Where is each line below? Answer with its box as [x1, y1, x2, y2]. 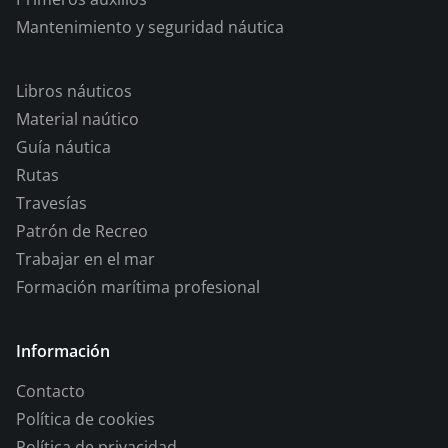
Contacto [16, 379, 85, 402]
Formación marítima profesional [16, 275, 260, 298]
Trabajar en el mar [16, 247, 155, 270]
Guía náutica [16, 135, 111, 158]
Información [16, 339, 110, 362]
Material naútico [16, 107, 139, 130]
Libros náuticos [16, 79, 132, 102]
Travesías [16, 191, 87, 214]
